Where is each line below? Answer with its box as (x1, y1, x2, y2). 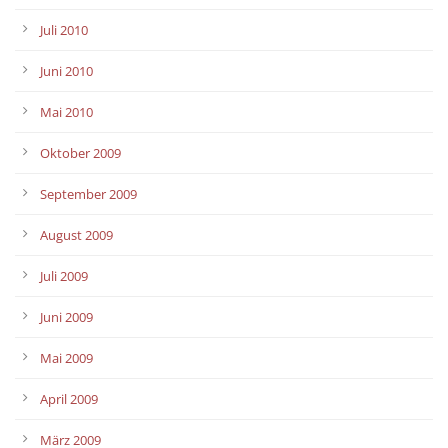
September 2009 (40, 184, 137, 203)
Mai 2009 (40, 348, 93, 367)
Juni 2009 (40, 307, 93, 326)
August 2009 (40, 225, 113, 244)
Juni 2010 (40, 61, 93, 80)
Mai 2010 (40, 102, 93, 121)
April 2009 (40, 389, 98, 408)
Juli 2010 (40, 20, 88, 39)
